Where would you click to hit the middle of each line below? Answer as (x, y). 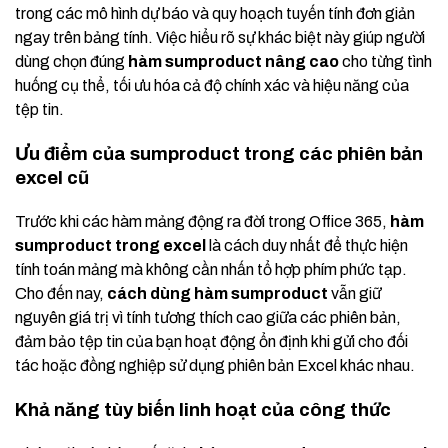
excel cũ (52, 178)
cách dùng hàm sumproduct (217, 294)
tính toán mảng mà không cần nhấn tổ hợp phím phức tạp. (211, 270)
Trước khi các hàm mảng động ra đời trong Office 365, (202, 222)
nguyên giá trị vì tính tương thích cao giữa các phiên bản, (208, 318)
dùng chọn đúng (71, 62)
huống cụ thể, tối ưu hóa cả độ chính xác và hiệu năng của (212, 86)
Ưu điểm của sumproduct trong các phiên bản (219, 154)
